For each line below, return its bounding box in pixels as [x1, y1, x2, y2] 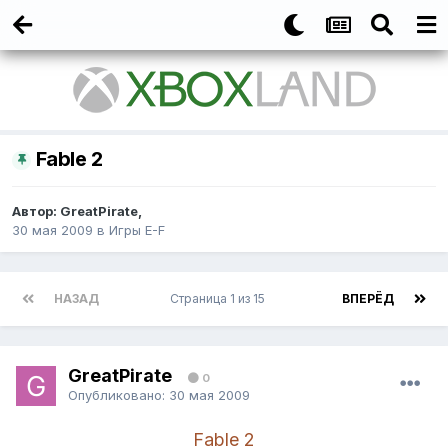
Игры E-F [109, 222, 165, 239]
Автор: [12, 203, 60, 220]
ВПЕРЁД [342, 291, 394, 307]
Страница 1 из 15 [170, 291, 271, 307]
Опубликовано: [68, 386, 169, 403]
